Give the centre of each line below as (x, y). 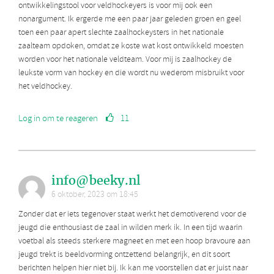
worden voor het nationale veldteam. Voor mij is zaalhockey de (125, 60)
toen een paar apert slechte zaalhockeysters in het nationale (121, 33)
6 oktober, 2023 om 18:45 (95, 195)
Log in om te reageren (58, 119)
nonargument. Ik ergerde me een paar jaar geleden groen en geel (130, 20)
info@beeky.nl (96, 181)
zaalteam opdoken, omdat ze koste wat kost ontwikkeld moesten (131, 46)
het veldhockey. (45, 87)
